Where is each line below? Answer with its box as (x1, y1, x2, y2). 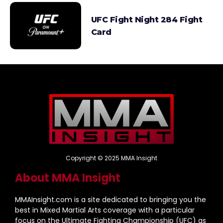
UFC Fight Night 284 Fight (91, 14, 203, 24)
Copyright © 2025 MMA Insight (66, 154, 157, 163)
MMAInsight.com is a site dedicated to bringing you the (15, 195, 206, 205)
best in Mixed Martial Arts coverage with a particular (15, 205, 195, 216)
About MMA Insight (15, 170, 120, 186)
